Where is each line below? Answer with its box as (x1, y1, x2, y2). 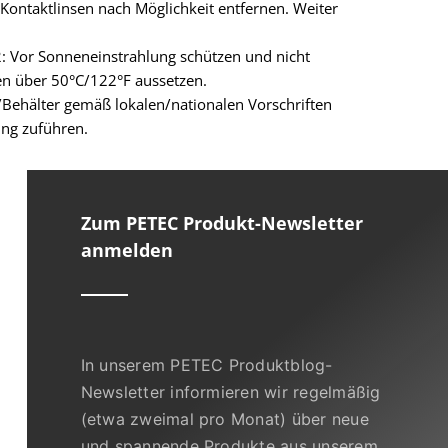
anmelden (80, 237, 173, 262)
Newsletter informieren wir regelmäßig (80, 381, 381, 402)
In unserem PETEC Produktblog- (80, 354, 333, 375)
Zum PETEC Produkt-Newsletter (80, 210, 363, 235)
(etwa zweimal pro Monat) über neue (80, 408, 369, 429)
